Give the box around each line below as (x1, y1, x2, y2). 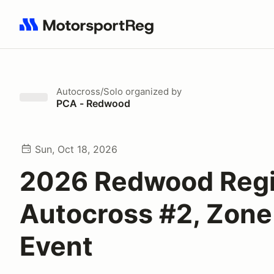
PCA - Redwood (56, 97, 130, 109)
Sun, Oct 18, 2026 (35, 143, 117, 155)
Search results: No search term (19, 25, 161, 37)
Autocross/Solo (56, 86, 123, 97)
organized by (123, 86, 182, 97)
